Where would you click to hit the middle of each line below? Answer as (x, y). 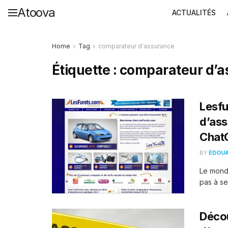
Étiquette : (86, 70)
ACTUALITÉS (194, 12)
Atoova (36, 12)
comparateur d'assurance (136, 46)
